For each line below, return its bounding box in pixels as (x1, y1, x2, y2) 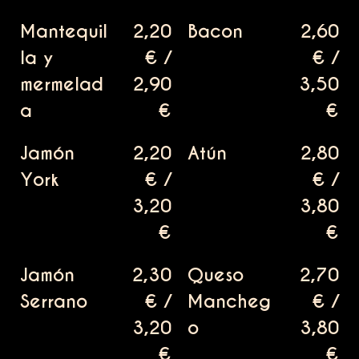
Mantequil (20, 20, 107, 43)
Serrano (20, 290, 87, 313)
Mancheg (188, 290, 271, 313)
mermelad (20, 73, 103, 96)
